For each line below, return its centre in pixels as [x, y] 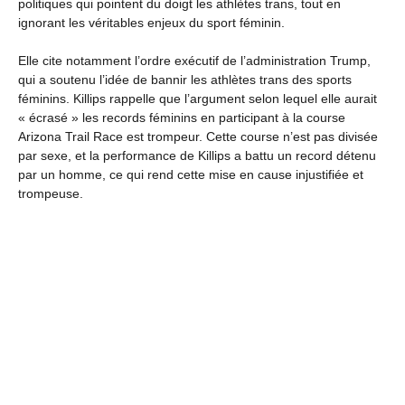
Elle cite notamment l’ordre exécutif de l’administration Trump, [194, 60]
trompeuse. [51, 193]
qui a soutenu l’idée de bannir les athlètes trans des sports [185, 79]
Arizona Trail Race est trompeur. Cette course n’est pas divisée [198, 136]
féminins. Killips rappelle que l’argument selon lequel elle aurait [198, 98]
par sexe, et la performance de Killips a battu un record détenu [197, 155]
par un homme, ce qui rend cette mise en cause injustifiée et [191, 174]
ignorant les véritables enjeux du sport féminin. [151, 22]
